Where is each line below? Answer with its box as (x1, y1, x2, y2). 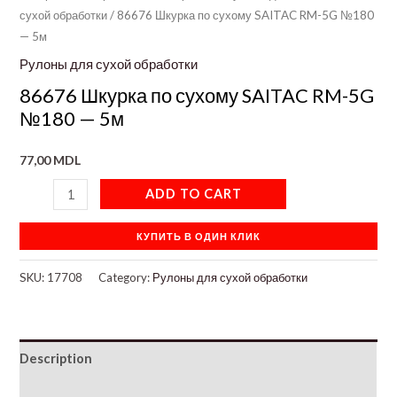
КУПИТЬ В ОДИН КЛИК (136, 230, 261, 243)
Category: (98, 270, 153, 285)
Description (19, 350, 93, 366)
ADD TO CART (144, 185, 242, 201)
